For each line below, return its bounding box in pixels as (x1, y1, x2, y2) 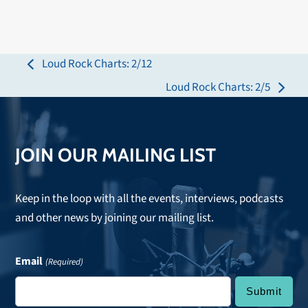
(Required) (45, 256, 83, 268)
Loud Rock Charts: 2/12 (42, 56, 153, 72)
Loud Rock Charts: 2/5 (165, 79, 270, 96)
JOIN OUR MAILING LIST (15, 144, 217, 166)
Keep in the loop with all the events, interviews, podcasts (15, 190, 284, 207)
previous (27, 64, 69, 81)
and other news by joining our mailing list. (15, 210, 214, 226)
